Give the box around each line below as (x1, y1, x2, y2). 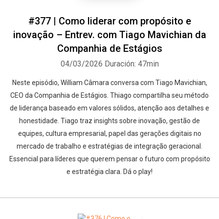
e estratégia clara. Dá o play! (66, 168, 153, 175)
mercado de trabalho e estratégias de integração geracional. (17, 142, 202, 150)
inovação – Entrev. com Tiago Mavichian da (13, 29, 206, 41)
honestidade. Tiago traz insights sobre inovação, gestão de (19, 117, 200, 125)
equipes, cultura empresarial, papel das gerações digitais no (18, 130, 201, 137)
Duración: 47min (104, 59, 159, 68)
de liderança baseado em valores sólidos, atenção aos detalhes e (10, 104, 209, 112)
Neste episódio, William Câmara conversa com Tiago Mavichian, (12, 79, 207, 87)
